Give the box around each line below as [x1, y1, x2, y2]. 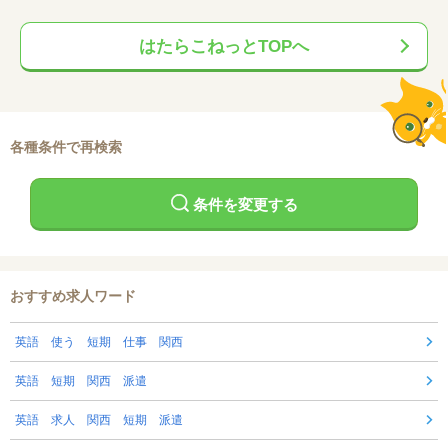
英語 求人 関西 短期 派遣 [15, 413, 183, 428]
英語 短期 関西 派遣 [15, 374, 147, 389]
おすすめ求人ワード [10, 288, 136, 305]
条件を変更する [193, 195, 298, 213]
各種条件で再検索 [10, 139, 122, 156]
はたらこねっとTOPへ [139, 37, 309, 57]
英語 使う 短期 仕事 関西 [15, 335, 183, 350]
